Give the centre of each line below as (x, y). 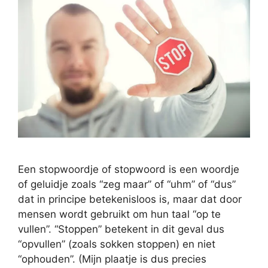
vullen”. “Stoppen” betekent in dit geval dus (121, 229)
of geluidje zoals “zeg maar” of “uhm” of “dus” (127, 185)
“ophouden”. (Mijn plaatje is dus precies (112, 259)
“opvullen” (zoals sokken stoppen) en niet (117, 244)
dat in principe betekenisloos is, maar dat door (130, 200)
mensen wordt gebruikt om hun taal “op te (119, 214)
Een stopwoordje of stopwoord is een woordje (129, 170)
